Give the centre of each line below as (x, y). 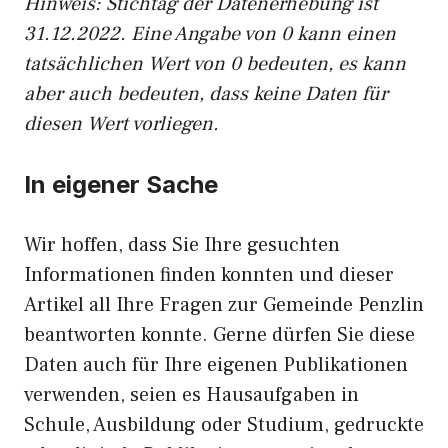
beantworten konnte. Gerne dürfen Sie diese (219, 335)
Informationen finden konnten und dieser (209, 275)
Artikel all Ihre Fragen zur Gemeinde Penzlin (224, 305)
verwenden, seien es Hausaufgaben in (191, 395)
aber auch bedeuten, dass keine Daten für (206, 94)
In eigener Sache (121, 184)
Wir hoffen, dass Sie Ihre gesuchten (182, 245)
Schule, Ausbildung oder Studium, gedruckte (224, 425)
